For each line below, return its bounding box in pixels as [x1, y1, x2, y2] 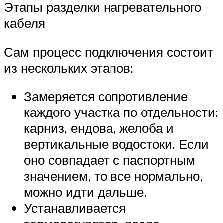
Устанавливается [24, 200, 126, 216]
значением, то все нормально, [24, 168, 203, 184]
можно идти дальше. [24, 184, 147, 200]
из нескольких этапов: [4, 59, 133, 76]
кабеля [4, 15, 45, 31]
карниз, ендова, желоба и [24, 120, 174, 136]
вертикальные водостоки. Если [24, 136, 209, 152]
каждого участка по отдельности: [24, 104, 218, 120]
